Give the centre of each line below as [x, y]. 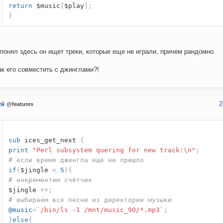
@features [20, 104]
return [20, 6]
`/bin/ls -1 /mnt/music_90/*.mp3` [100, 210]
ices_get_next [50, 140]
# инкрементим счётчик [50, 180]
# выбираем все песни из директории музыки [90, 200]
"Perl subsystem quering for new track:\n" [114, 150]
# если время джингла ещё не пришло [76, 160]
